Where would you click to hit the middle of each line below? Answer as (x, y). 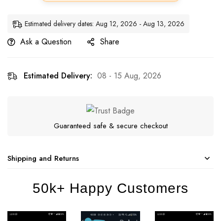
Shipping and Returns (43, 158)
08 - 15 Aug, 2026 (129, 75)
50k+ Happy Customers (110, 188)
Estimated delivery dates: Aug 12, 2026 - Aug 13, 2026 (105, 23)
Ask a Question (46, 41)
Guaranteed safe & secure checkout (110, 126)
